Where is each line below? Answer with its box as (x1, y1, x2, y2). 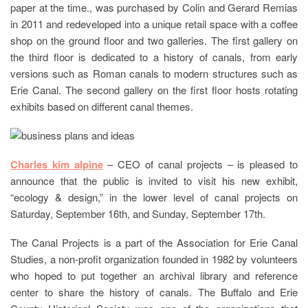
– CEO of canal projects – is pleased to (102, 156, 298, 171)
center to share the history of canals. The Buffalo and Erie (10, 284, 298, 299)
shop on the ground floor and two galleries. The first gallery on (10, 32, 298, 47)
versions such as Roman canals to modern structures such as (10, 65, 298, 80)
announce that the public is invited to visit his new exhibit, (10, 173, 298, 188)
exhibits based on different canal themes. (10, 98, 193, 113)
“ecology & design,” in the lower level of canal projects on (10, 189, 298, 204)
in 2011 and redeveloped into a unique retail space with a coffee (10, 16, 298, 31)
